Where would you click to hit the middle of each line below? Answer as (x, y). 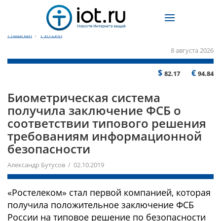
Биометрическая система (84, 97)
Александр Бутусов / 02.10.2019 (56, 165)
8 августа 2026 (192, 50)
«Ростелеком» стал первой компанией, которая (109, 192)
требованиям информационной (105, 136)
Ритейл (51, 35)
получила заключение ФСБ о (94, 110)
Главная (20, 35)
